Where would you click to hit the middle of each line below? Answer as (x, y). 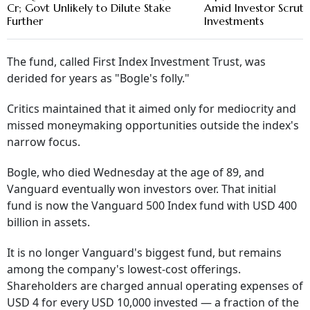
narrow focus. (44, 142)
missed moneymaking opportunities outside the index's (153, 126)
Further (25, 21)
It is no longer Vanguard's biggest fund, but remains (144, 253)
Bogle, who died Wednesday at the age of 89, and (136, 173)
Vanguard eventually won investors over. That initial (142, 189)
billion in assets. (48, 222)
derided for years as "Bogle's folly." (98, 79)
